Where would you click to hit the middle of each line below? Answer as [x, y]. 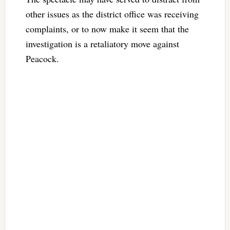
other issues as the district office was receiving [112, 14]
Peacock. [42, 58]
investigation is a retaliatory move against [102, 43]
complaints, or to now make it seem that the [107, 28]
